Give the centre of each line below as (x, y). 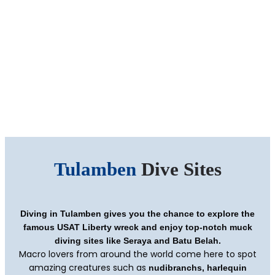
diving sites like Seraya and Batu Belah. (137, 241)
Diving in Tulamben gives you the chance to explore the (137, 214)
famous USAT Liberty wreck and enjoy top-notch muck (137, 227)
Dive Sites (181, 169)
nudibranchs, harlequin (197, 268)
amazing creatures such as (88, 268)
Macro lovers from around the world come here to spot (137, 254)
